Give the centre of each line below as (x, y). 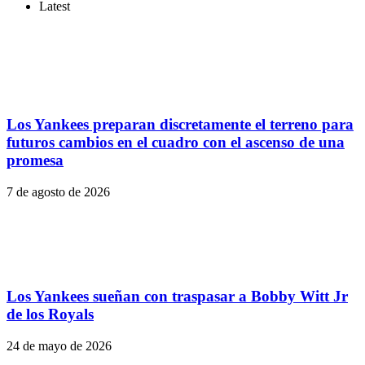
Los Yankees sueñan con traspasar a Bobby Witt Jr (177, 297)
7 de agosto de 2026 (58, 191)
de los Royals (50, 314)
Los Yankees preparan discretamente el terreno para (180, 124)
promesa (35, 160)
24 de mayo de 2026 (59, 345)
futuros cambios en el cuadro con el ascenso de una (176, 142)
